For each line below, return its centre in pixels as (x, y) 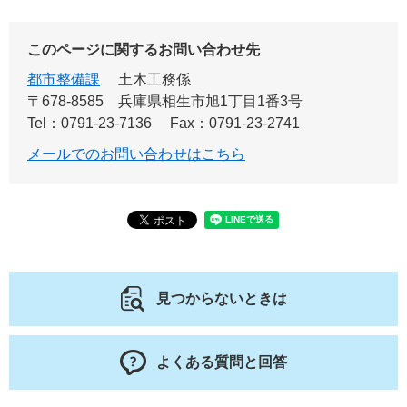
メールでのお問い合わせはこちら (136, 154)
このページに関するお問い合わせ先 (144, 50)
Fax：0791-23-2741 (235, 123)
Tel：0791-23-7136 (89, 123)
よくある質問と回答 (222, 362)
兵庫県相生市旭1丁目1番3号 (210, 101)
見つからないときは (222, 298)
